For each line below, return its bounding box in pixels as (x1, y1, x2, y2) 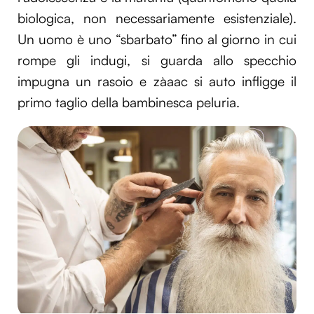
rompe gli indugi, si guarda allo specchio (18, 52, 296, 69)
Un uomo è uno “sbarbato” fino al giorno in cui (18, 31, 296, 48)
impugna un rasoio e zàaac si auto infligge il (18, 73, 296, 90)
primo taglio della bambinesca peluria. (18, 94, 240, 111)
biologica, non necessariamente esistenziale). (18, 10, 296, 27)
